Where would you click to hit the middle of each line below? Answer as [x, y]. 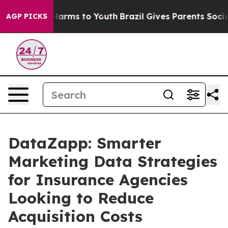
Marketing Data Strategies [113, 161]
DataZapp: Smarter [85, 143]
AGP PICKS [27, 16]
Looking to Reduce [81, 198]
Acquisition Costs [75, 216]
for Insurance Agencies [98, 180]
